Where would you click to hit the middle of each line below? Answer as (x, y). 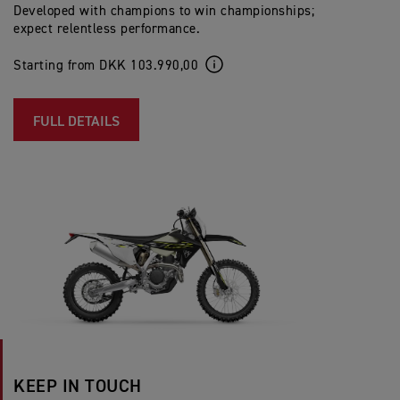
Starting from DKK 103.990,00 (106, 65)
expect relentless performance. (109, 29)
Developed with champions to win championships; (164, 11)
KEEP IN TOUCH (78, 386)
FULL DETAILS (76, 122)
